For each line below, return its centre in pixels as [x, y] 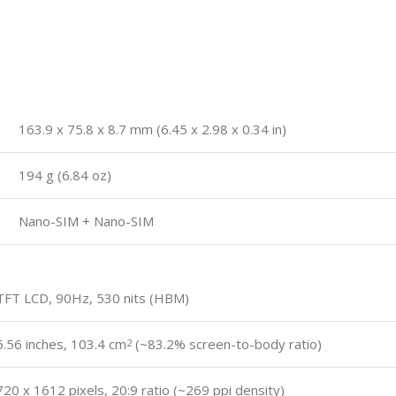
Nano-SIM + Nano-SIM [86, 221]
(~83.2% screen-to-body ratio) [227, 343]
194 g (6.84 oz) [65, 175]
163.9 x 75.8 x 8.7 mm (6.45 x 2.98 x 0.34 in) [152, 129]
